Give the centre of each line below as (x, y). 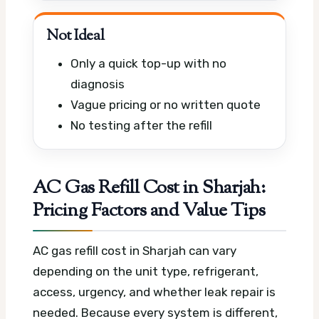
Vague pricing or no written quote (166, 104)
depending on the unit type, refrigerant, (146, 272)
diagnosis (98, 84)
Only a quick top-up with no (148, 63)
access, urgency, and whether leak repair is (154, 292)
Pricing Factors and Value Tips (149, 212)
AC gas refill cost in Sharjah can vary (135, 251)
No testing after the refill (141, 125)
